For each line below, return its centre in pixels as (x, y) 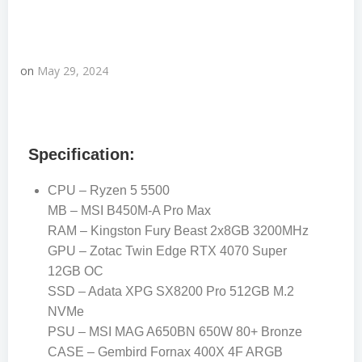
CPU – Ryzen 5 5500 (109, 190)
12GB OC (76, 271)
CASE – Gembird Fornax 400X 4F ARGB (165, 352)
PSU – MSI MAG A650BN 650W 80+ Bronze (175, 332)
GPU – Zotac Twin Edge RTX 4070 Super (167, 251)
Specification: (82, 154)
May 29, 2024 (73, 71)
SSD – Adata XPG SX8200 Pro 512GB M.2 (171, 291)
